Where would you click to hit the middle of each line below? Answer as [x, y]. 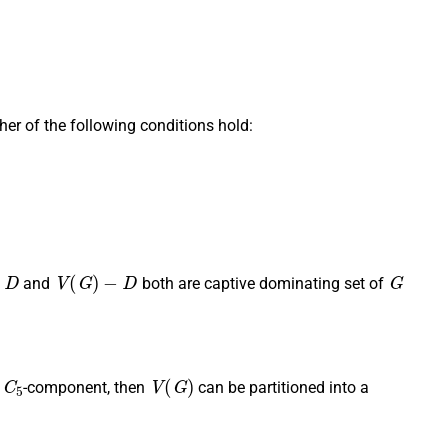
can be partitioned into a [281, 387]
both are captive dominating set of [263, 284]
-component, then [86, 387]
